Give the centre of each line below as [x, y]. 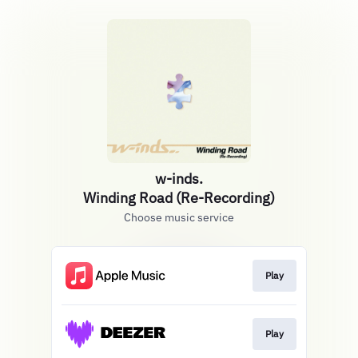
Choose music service [179, 217]
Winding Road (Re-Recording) [179, 198]
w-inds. [179, 179]
